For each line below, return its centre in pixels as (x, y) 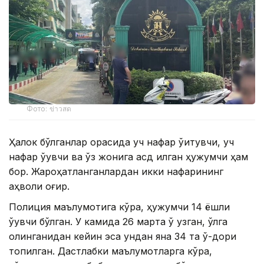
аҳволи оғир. (39, 187)
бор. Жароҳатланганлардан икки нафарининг (116, 172)
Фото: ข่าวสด (49, 109)
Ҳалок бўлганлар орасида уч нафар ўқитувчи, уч (121, 142)
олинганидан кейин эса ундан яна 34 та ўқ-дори (123, 237)
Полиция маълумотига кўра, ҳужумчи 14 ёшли (119, 207)
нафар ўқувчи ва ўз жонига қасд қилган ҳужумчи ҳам (128, 157)
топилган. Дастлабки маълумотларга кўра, (110, 251)
